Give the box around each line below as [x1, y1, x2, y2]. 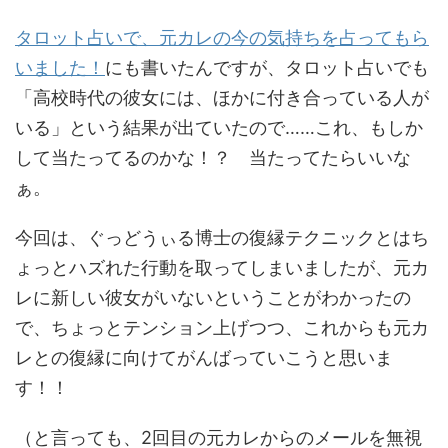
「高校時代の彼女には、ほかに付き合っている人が [15, 86, 429, 108]
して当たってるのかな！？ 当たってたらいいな [15, 146, 411, 168]
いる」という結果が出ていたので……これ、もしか [15, 116, 423, 138]
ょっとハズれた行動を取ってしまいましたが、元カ [15, 256, 429, 278]
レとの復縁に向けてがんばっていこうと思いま [15, 346, 393, 368]
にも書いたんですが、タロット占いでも [105, 56, 429, 78]
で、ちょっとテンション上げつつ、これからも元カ [15, 316, 429, 338]
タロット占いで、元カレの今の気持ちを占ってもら [15, 26, 429, 48]
